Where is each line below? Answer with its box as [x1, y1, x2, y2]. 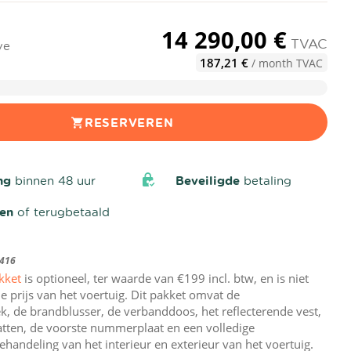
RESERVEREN [84, 114, 174, 131]
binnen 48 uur [11, 172, 96, 188]
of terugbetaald [13, 203, 110, 219]
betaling [239, 172, 291, 188]
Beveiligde [175, 172, 240, 189]
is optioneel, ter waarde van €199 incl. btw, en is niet [21, 270, 309, 287]
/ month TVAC [248, 55, 324, 71]
